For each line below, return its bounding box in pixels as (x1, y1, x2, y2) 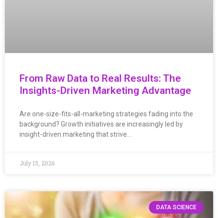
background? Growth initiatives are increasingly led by (19, 120, 183, 128)
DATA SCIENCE (156, 203, 197, 211)
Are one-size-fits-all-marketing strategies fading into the (19, 109, 193, 118)
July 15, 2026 (19, 159, 54, 167)
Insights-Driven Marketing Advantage (19, 84, 191, 96)
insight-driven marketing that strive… (19, 130, 131, 138)
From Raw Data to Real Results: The (19, 72, 181, 84)
